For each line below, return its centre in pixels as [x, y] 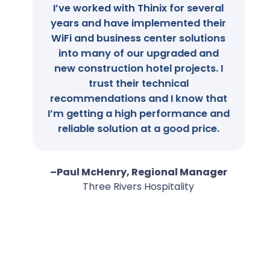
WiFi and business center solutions [135, 39]
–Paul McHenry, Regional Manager [135, 172]
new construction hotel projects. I [135, 69]
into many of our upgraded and [135, 54]
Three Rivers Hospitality [135, 187]
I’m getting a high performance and [135, 114]
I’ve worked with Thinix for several [135, 8]
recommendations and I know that [135, 99]
